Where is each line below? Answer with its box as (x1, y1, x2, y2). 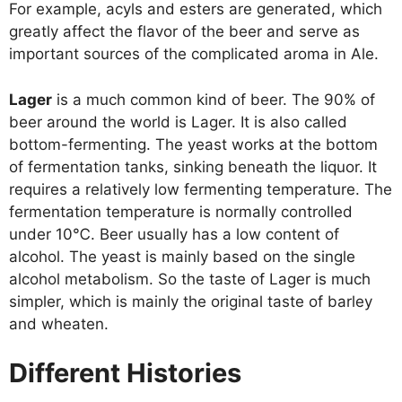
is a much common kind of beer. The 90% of (52, 90, 375, 109)
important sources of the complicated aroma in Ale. (9, 45, 379, 63)
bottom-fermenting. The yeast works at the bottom (9, 135, 378, 153)
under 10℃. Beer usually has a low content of (9, 224, 339, 243)
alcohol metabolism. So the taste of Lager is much (9, 269, 371, 288)
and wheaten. (9, 314, 109, 333)
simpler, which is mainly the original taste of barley (9, 292, 372, 310)
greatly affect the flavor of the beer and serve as (9, 22, 360, 40)
